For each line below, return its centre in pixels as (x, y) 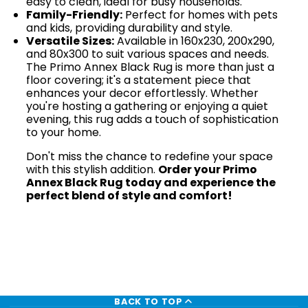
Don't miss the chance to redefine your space (150, 157)
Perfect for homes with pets (200, 15)
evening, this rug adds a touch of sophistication (153, 120)
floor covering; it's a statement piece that (139, 80)
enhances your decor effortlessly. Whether (143, 93)
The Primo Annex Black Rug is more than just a (151, 67)
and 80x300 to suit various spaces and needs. (148, 54)
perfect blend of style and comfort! (130, 196)
